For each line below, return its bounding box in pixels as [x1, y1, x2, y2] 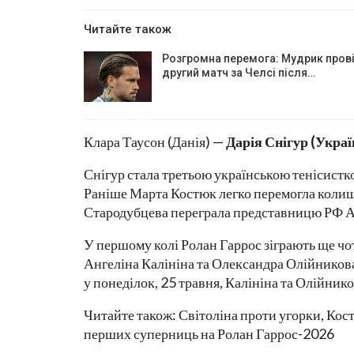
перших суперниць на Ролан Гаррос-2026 [84, 324, 334, 342]
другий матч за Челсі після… [162, 66, 315, 80]
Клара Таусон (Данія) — [84, 132, 226, 150]
